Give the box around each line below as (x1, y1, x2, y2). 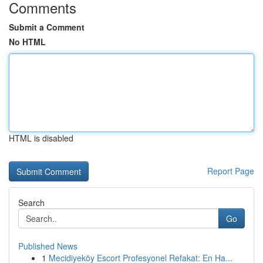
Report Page (207, 165, 254, 177)
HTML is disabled (9, 132, 73, 144)
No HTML (9, 36, 46, 48)
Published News (18, 240, 77, 252)
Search (18, 197, 45, 208)
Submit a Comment (9, 21, 85, 33)
